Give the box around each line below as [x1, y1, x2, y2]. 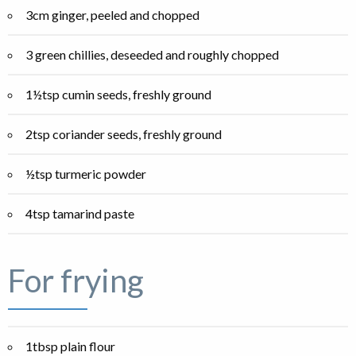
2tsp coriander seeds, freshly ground [25, 126, 222, 142]
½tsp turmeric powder [25, 166, 146, 182]
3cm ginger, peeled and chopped [25, 7, 199, 23]
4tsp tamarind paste [25, 206, 134, 222]
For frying [8, 261, 144, 300]
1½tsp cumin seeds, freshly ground [25, 87, 211, 103]
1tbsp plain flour [25, 339, 115, 354]
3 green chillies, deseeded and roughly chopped [25, 47, 279, 63]
